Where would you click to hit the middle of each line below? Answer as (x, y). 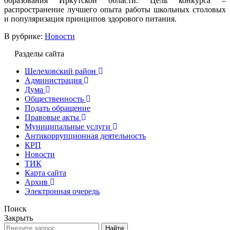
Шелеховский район (60, 71)
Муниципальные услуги (68, 126)
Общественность (54, 99)
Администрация (53, 80)
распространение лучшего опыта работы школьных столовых (115, 9)
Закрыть (18, 218)
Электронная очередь (62, 191)
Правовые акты (52, 117)
